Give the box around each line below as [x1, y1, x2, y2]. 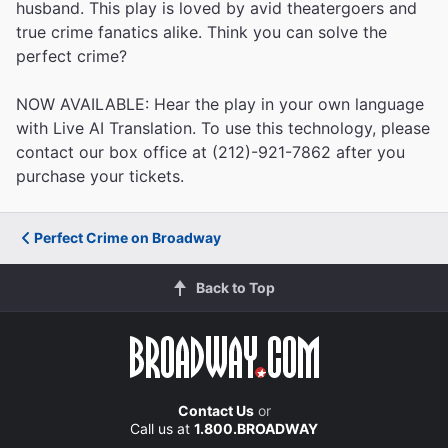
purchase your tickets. [16, 165, 184, 186]
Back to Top [195, 278, 275, 296]
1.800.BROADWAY [194, 419, 318, 437]
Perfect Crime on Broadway [34, 228, 221, 246]
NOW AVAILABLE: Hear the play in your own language [16, 93, 424, 114]
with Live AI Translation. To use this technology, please [16, 117, 430, 138]
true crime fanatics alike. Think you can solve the [16, 21, 387, 42]
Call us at [130, 419, 194, 437]
